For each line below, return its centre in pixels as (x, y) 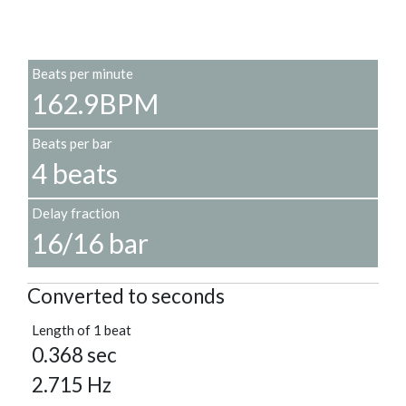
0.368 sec (74, 355)
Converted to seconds (126, 296)
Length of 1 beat (82, 330)
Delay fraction (76, 213)
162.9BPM (95, 104)
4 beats (75, 174)
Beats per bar (72, 144)
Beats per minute (82, 74)
